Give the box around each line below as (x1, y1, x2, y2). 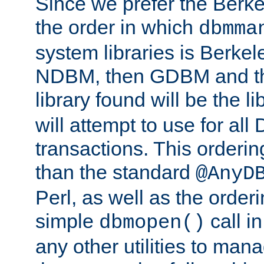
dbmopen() (99, 212, 205, 235)
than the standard (35, 161, 196, 184)
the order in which (35, 16, 199, 39)
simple (35, 210, 99, 233)
